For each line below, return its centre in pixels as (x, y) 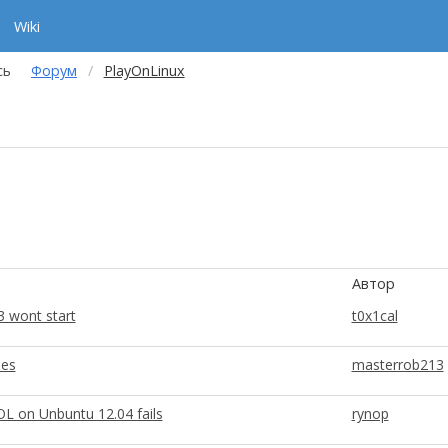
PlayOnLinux (144, 70)
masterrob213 (397, 364)
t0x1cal (374, 315)
